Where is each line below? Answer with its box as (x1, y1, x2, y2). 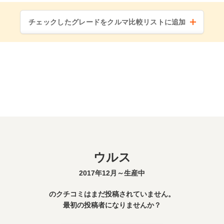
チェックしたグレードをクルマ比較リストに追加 (28, 18, 186, 26)
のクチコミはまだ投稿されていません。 (49, 190, 175, 198)
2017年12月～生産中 (79, 169, 145, 177)
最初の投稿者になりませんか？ (63, 201, 161, 209)
